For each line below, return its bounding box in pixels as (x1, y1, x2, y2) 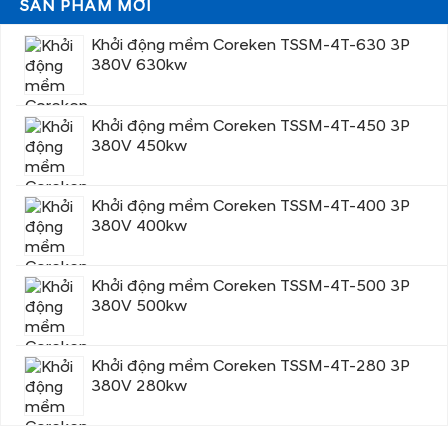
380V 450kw (91, 136, 187, 157)
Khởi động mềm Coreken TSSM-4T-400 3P (91, 196, 410, 217)
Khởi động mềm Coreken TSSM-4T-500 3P (91, 276, 410, 297)
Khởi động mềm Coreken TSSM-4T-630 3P (91, 35, 410, 56)
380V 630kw (91, 55, 187, 76)
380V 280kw (91, 376, 187, 397)
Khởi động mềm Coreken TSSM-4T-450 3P (91, 116, 410, 137)
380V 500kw (91, 296, 187, 317)
